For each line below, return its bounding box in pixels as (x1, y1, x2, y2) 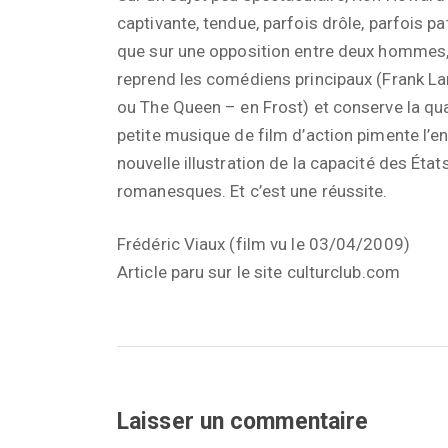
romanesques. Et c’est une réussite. (117, 181, 388, 202)
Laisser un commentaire (117, 408, 369, 436)
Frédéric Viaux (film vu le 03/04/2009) (117, 234, 410, 255)
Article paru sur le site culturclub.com (117, 262, 400, 283)
